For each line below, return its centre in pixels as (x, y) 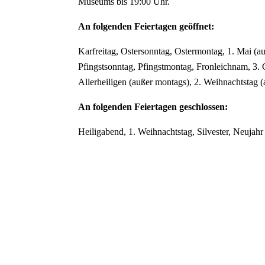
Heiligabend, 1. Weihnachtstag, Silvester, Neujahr (171, 132)
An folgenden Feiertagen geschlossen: (153, 107)
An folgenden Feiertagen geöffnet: (146, 27)
